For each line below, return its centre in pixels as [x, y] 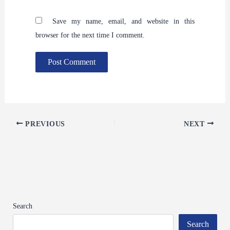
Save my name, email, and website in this [123, 22]
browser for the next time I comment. [90, 35]
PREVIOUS [44, 124]
